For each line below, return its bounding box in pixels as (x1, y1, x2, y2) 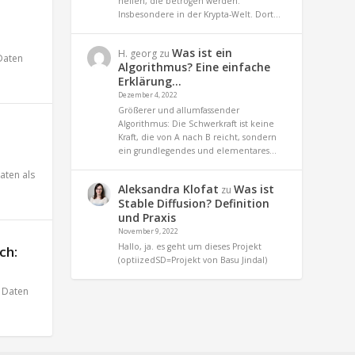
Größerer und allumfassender (118, 104, 240, 116)
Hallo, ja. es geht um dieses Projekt (118, 240, 262, 252)
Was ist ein (172, 44, 233, 60)
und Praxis (118, 209, 177, 225)
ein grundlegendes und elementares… (118, 144, 277, 156)
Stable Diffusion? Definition (118, 195, 270, 211)
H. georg (118, 46, 158, 60)
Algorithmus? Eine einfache (118, 59, 271, 74)
